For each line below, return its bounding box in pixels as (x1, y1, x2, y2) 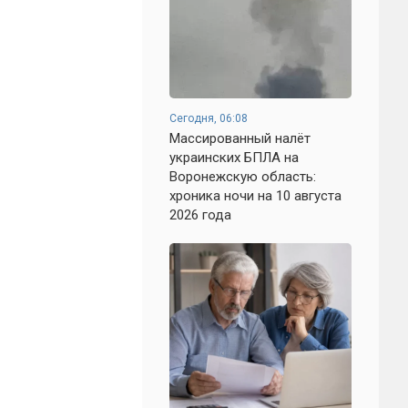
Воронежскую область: (169, 168, 316, 185)
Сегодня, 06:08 (169, 112, 248, 125)
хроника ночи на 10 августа (169, 188, 342, 204)
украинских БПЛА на (169, 149, 299, 166)
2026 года (169, 207, 231, 223)
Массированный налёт (169, 130, 311, 147)
